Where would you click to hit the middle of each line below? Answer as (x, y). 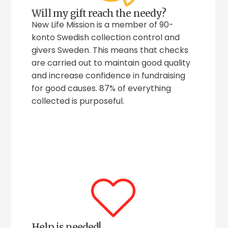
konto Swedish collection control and (106, 37)
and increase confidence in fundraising (109, 75)
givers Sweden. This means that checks (110, 50)
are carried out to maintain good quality (111, 63)
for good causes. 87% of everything (102, 88)
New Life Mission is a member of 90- (103, 24)
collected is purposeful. (78, 101)
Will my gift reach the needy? (99, 13)
